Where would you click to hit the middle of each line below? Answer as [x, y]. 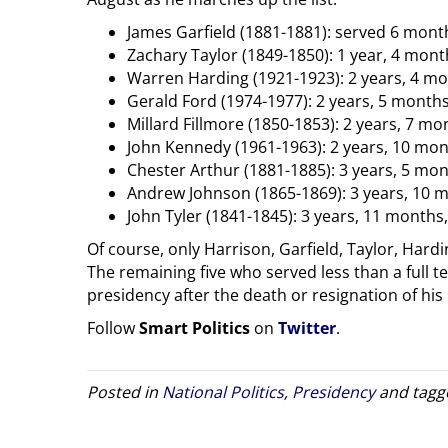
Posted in [124, 391]
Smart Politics [194, 327]
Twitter [307, 327]
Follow [113, 327]
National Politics [223, 391]
